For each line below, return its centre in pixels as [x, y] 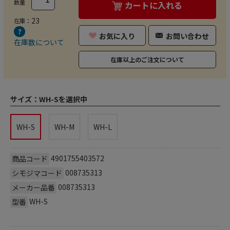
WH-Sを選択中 [63, 99]
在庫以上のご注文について [147, 59]
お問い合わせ [188, 36]
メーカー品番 [33, 187]
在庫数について [39, 42]
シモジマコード [37, 173]
